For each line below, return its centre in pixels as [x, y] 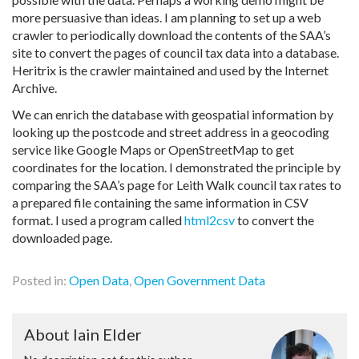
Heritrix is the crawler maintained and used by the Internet [170, 70]
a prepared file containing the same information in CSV [160, 202]
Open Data [99, 280]
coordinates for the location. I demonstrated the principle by [176, 167]
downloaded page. [62, 238]
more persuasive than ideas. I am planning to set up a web [167, 17]
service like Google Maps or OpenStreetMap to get [153, 149]
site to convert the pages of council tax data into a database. [175, 52]
